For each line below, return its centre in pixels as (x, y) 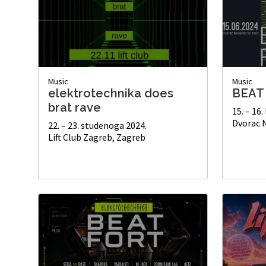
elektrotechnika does (111, 93)
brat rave (75, 107)
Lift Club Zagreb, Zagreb (97, 137)
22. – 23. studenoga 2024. (97, 125)
